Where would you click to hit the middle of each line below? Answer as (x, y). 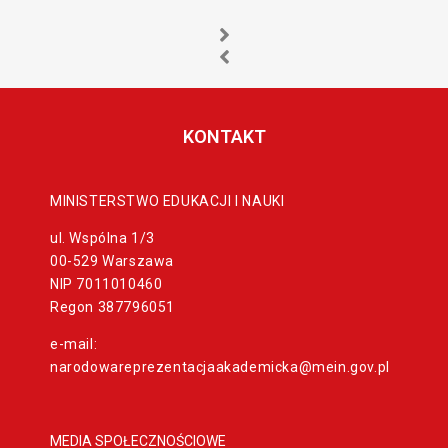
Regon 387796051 (112, 306)
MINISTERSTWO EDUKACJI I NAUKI (167, 200)
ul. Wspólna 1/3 (102, 237)
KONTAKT (224, 136)
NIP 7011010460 (106, 283)
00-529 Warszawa (112, 260)
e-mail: (74, 343)
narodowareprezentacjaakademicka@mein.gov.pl (220, 366)
